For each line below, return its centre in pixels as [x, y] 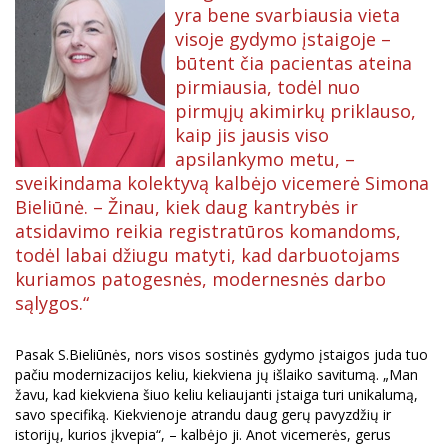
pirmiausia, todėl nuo [267, 86]
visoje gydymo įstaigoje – [283, 38]
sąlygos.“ [52, 302]
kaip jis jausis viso [252, 134]
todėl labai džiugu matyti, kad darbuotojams [207, 254]
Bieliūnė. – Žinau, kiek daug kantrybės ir [186, 206]
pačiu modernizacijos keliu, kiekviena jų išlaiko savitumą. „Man [216, 374]
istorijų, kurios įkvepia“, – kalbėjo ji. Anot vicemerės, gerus [203, 434]
